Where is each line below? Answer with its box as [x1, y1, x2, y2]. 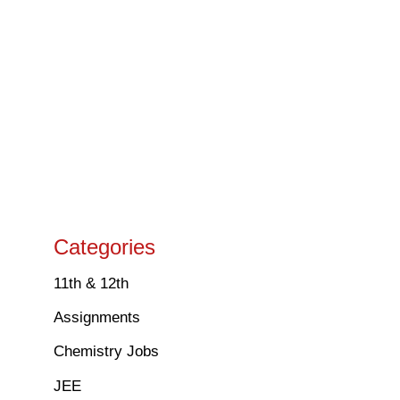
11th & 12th [54, 274, 129, 292]
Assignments [54, 309, 141, 327]
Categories [54, 234, 156, 259]
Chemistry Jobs [54, 343, 160, 361]
